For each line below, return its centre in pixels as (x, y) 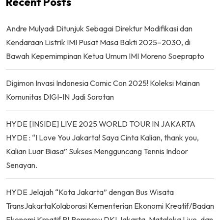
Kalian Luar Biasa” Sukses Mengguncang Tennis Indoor (97, 151)
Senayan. (22, 165)
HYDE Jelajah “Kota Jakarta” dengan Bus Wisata (90, 192)
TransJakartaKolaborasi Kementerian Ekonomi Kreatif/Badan (110, 206)
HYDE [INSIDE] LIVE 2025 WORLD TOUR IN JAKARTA (101, 124)
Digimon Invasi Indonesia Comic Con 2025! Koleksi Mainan (103, 83)
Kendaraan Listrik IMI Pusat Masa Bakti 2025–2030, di (98, 42)
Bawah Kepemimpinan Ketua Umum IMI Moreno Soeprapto (105, 56)
